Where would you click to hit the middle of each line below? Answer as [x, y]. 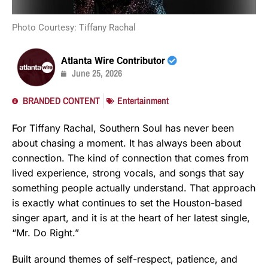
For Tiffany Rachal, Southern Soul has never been [123, 128]
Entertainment [143, 101]
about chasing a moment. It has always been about [127, 143]
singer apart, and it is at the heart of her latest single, [131, 218]
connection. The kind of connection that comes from [130, 158]
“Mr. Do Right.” [45, 233]
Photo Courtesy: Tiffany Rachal [74, 27]
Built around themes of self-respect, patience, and [125, 259]
